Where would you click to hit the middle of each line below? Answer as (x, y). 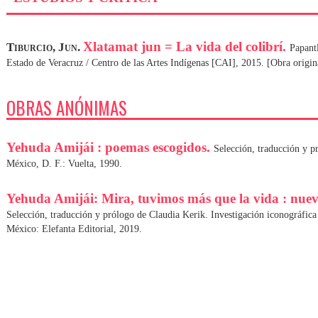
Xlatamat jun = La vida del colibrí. (186, 46)
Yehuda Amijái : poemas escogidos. (110, 147)
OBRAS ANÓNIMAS (66, 107)
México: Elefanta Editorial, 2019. (74, 229)
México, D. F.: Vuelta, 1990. (64, 163)
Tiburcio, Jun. (44, 47)
